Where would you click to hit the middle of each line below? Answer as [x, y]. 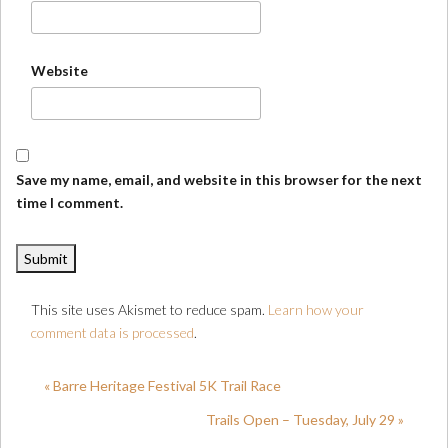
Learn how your [316, 309]
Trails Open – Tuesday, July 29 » [305, 419]
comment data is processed [112, 332]
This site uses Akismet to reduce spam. [149, 309]
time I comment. [69, 202]
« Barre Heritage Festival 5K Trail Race [162, 385]
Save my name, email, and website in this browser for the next [219, 179]
